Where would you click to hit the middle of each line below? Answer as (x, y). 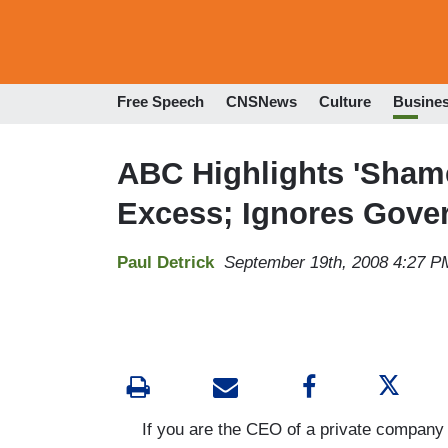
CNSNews (261, 102)
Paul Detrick (165, 262)
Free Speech (160, 102)
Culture (345, 102)
